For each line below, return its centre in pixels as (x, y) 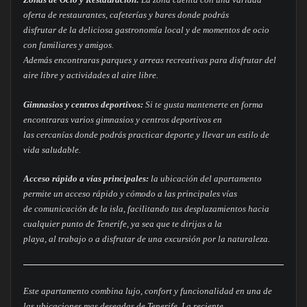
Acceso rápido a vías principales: (86, 178)
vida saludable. (52, 149)
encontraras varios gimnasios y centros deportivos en (122, 119)
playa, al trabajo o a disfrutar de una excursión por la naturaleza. (146, 238)
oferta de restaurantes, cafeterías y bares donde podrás (126, 15)
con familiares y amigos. (68, 45)
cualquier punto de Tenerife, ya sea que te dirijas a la (122, 223)
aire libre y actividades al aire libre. (90, 75)
